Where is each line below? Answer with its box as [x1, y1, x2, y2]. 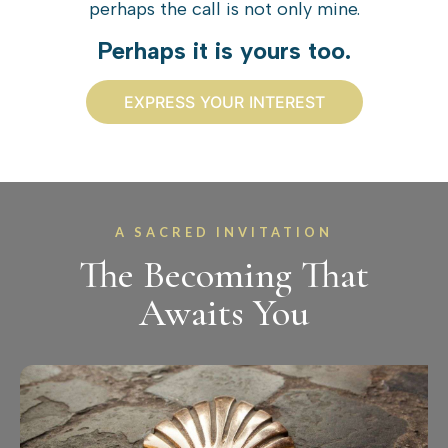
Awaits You [139, 290, 309, 337]
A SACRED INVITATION [115, 224, 333, 241]
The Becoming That [79, 252, 369, 299]
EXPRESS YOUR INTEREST [123, 92, 325, 113]
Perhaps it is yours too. [97, 36, 351, 66]
